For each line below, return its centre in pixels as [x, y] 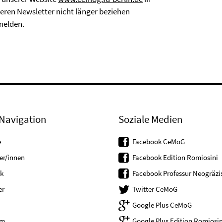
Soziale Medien [150, 119]
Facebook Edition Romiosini [175, 157]
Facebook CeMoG [159, 141]
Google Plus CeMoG [162, 205]
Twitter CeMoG [155, 189]
